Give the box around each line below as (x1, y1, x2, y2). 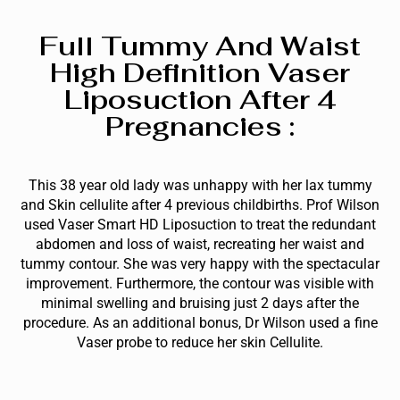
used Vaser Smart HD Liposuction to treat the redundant (24, 215, 376, 233)
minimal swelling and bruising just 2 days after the (41, 294, 359, 312)
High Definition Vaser (50, 54, 350, 90)
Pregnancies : (105, 108, 295, 144)
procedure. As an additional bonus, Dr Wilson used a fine (22, 313, 378, 331)
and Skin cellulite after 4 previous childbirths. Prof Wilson (21, 196, 379, 213)
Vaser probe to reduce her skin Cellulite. (77, 333, 323, 351)
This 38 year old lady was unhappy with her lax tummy (28, 176, 372, 194)
